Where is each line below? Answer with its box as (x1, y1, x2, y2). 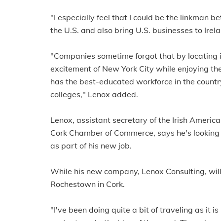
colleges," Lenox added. (50, 89, 138, 99)
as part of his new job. (50, 141, 132, 150)
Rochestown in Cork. (50, 179, 125, 189)
